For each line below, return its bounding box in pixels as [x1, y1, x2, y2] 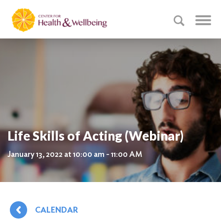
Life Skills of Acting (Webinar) [7, 128, 184, 144]
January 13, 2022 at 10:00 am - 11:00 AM [7, 149, 142, 159]
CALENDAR [35, 205, 78, 215]
